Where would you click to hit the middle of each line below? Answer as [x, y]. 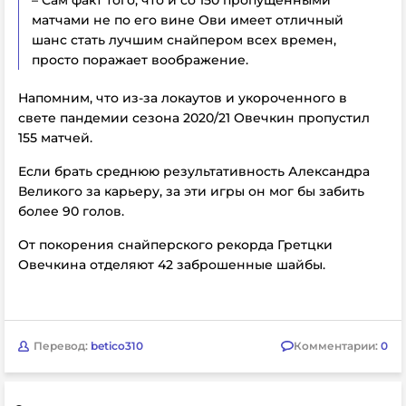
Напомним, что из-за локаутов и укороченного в [183, 97]
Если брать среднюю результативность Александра [194, 171]
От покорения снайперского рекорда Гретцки [175, 244]
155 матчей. [55, 137]
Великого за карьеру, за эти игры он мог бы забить [191, 191]
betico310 [117, 346]
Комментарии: [337, 346]
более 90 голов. [71, 211]
